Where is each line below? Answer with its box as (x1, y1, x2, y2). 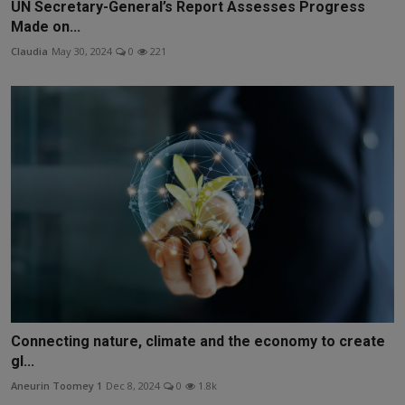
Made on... (11, 17, 80, 35)
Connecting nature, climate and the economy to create (11, 333, 385, 351)
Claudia (11, 43, 48, 58)
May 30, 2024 (52, 43, 112, 58)
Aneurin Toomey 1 (11, 379, 102, 393)
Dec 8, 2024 (106, 379, 160, 393)
